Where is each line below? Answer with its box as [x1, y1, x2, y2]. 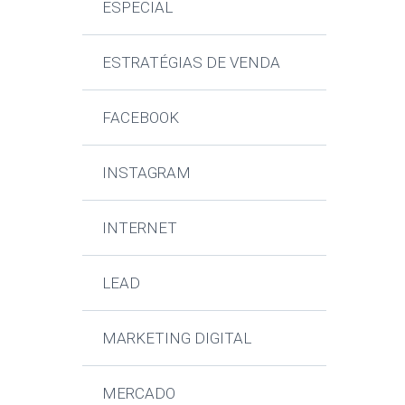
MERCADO [102, 383, 176, 402]
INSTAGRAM [102, 163, 192, 182]
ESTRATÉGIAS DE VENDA [102, 52, 281, 71]
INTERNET [102, 218, 178, 237]
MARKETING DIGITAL [102, 328, 252, 347]
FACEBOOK [102, 108, 180, 127]
